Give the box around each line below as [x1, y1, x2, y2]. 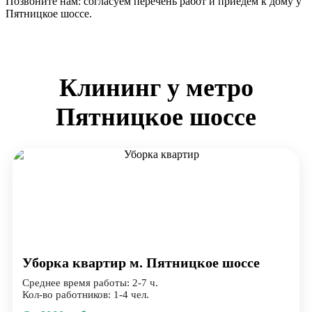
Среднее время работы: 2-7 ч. [22, 276, 158, 288]
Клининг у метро [58, 73, 253, 102]
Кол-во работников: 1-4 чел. [22, 288, 149, 300]
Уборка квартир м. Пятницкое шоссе [22, 254, 260, 270]
